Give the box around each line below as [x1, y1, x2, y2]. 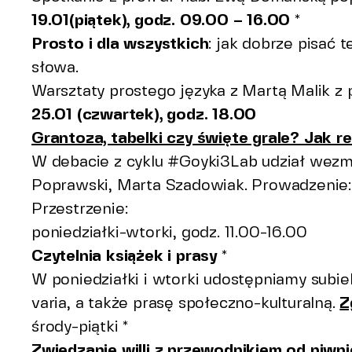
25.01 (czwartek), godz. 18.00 [31, 104, 257, 123]
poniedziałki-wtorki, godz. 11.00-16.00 [31, 222, 307, 241]
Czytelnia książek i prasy [31, 246, 222, 265]
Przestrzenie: [31, 199, 128, 218]
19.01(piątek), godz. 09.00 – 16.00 [31, 10, 295, 29]
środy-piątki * [31, 317, 129, 335]
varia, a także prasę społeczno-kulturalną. [31, 293, 340, 312]
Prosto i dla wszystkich [31, 34, 209, 53]
